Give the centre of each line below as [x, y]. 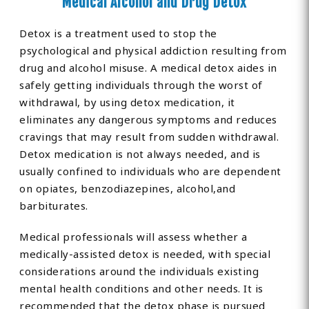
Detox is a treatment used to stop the [118, 33]
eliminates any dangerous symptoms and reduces [148, 120]
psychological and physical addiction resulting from [153, 51]
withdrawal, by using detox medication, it [127, 102]
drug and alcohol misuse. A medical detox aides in [148, 68]
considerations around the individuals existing [139, 271]
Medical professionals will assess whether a [133, 237]
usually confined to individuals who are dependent [150, 171]
